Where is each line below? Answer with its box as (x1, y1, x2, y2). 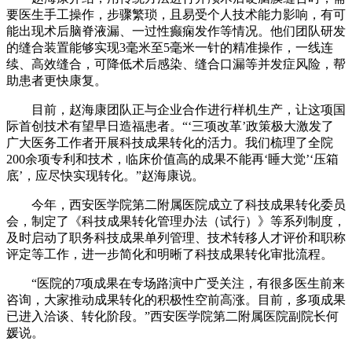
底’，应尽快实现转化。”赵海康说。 (6, 168, 204, 182)
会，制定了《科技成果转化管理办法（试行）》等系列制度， (6, 214, 346, 228)
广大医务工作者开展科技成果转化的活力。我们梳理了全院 (6, 135, 333, 149)
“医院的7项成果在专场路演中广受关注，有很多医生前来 (6, 276, 345, 290)
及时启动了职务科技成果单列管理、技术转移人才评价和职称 (6, 230, 346, 244)
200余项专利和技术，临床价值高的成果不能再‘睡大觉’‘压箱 (6, 152, 339, 166)
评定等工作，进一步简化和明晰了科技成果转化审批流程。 (6, 247, 333, 261)
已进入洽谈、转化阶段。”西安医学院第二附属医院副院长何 (6, 309, 339, 323)
